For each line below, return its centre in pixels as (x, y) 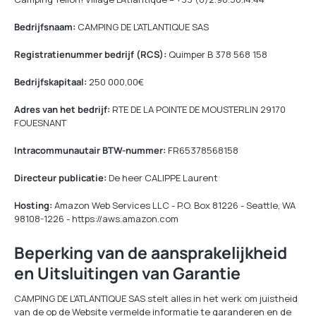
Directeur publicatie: (60, 178)
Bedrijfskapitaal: (50, 82)
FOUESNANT (40, 123)
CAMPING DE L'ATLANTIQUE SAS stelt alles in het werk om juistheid (156, 298)
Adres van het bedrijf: (62, 109)
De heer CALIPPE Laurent (162, 178)
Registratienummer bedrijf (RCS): (90, 54)
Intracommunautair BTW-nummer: (90, 150)
